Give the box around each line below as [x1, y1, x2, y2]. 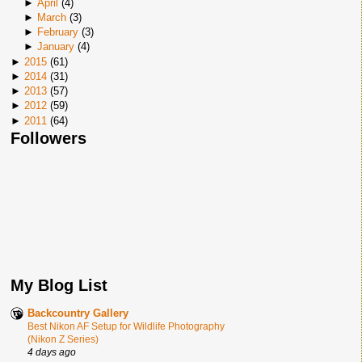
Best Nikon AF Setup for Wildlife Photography [27, 321, 225, 333]
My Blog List [11, 276, 107, 295]
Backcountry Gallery [27, 307, 128, 320]
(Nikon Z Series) [27, 334, 99, 346]
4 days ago [27, 347, 76, 358]
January [36, 40, 74, 53]
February [36, 26, 78, 38]
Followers [11, 128, 86, 147]
